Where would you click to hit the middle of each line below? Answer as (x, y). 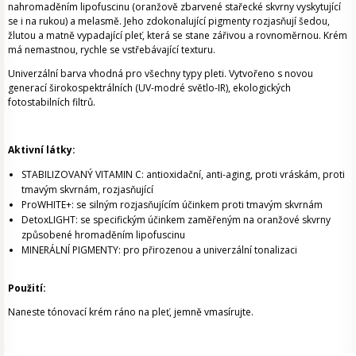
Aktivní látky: (42, 149)
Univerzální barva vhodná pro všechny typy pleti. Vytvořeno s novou (161, 73)
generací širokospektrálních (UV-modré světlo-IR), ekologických (149, 87)
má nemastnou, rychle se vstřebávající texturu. (112, 49)
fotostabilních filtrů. (52, 102)
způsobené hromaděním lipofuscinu (103, 234)
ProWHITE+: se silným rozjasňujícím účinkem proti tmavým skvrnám (172, 204)
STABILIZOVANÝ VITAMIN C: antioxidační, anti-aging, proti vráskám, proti (183, 174)
